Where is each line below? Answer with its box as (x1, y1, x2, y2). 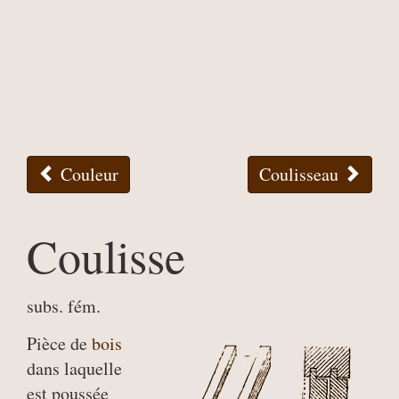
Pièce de (27, 331, 92, 355)
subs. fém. (27, 294, 101, 318)
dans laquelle (27, 356, 122, 380)
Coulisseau (259, 162, 343, 186)
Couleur (56, 162, 118, 186)
